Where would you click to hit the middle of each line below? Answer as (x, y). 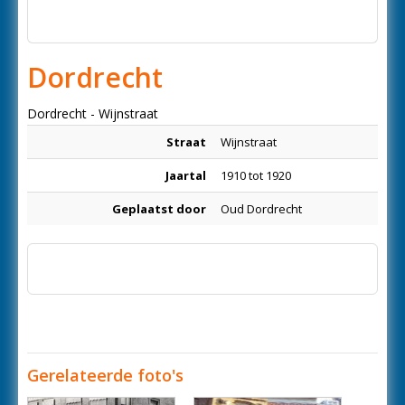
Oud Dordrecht (261, 209)
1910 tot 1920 (256, 175)
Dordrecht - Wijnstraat (93, 113)
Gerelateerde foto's (105, 375)
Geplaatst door (159, 209)
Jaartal (186, 175)
